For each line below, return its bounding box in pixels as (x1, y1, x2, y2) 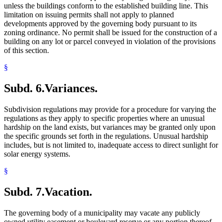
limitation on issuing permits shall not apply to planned (4, 10, 174, 19)
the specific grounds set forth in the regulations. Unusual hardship (4, 131, 208, 140)
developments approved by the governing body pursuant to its (4, 19, 197, 28)
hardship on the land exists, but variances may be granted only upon (4, 122, 216, 131)
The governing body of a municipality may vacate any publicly (4, 208, 200, 217)
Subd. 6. (4, 81, 45, 95)
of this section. (4, 46, 49, 55)
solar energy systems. (4, 149, 70, 158)
